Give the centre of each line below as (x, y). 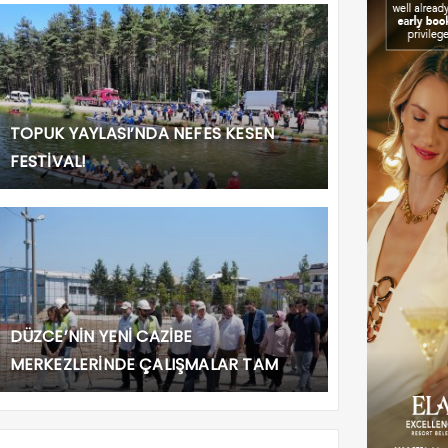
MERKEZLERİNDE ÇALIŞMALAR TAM (144, 364)
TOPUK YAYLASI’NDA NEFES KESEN (142, 133)
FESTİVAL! (48, 161)
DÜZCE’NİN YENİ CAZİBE (101, 336)
